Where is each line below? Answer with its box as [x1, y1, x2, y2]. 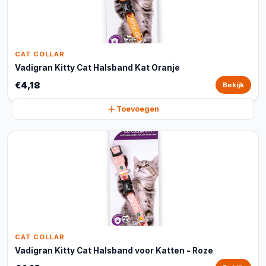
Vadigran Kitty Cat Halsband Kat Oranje [15, 63, 180, 72]
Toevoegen [116, 104, 159, 113]
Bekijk [223, 81, 244, 89]
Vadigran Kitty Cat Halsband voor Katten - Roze [15, 246, 213, 255]
